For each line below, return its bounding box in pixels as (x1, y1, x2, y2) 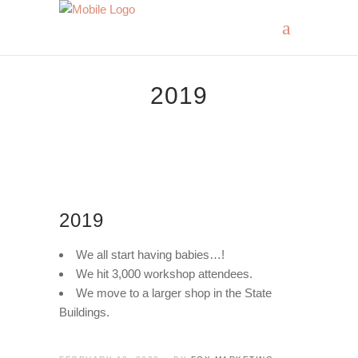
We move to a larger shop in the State (76, 286, 272, 300)
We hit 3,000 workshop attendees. (76, 267, 253, 280)
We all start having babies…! (76, 248, 225, 261)
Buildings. (59, 305, 109, 319)
